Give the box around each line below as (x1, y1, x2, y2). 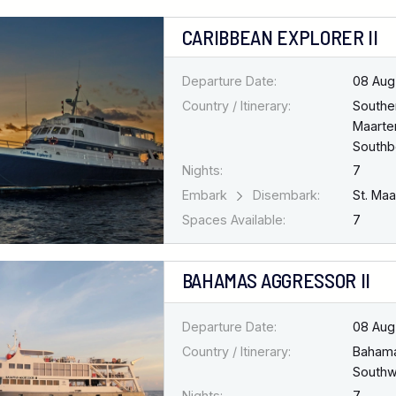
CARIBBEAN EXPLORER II (181, 24, 378, 49)
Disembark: (248, 187, 320, 203)
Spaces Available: (181, 212, 286, 228)
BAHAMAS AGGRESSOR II (181, 268, 370, 293)
